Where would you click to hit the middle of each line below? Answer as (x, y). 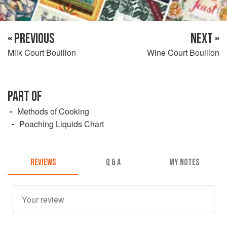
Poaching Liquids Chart (62, 124)
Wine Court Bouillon (183, 52)
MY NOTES (184, 163)
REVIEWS (43, 163)
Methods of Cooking (53, 111)
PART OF (25, 96)
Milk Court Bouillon (42, 52)
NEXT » (205, 39)
